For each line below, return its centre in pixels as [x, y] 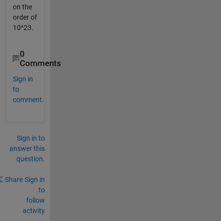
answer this [27, 148]
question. [30, 159]
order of [25, 18]
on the [22, 7]
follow [35, 200]
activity [34, 210]
